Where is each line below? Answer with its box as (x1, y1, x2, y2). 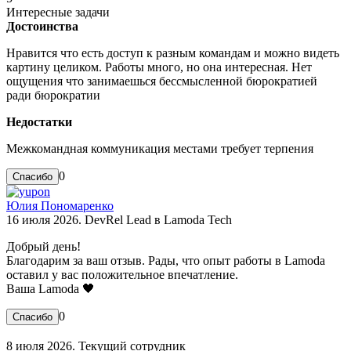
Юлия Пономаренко (6, 198, 114, 212)
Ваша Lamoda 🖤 (6, 281, 95, 295)
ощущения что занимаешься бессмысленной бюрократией (6, 74, 317, 88)
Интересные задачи (6, 5, 110, 19)
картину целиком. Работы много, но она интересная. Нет (6, 60, 312, 74)
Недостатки (6, 114, 72, 128)
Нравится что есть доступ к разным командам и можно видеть (6, 45, 339, 60)
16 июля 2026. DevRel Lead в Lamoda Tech (6, 212, 232, 226)
